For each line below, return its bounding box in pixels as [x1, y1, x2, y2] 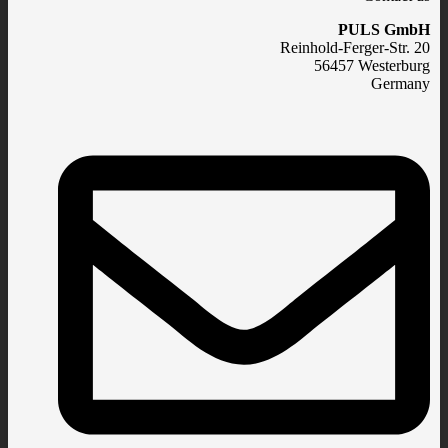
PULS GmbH [338, 21, 430, 39]
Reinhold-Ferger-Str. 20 [280, 39, 430, 57]
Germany [371, 75, 430, 93]
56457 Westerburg [314, 57, 430, 75]
